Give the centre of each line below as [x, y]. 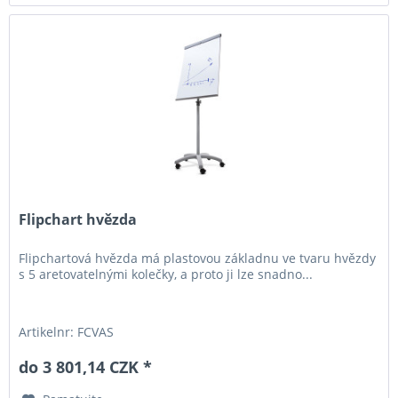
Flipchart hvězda [78, 219]
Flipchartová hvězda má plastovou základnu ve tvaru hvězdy [198, 258]
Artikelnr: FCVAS [67, 331]
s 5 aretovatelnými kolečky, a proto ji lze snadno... [166, 274]
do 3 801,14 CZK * [86, 366]
